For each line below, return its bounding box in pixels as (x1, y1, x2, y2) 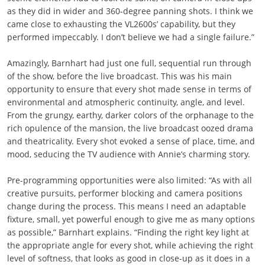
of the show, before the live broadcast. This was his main (7, 70, 232, 82)
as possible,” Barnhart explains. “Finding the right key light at (7, 227, 249, 238)
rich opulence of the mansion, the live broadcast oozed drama (7, 122, 253, 134)
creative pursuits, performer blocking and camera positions (7, 188, 243, 199)
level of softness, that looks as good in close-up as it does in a (7, 253, 250, 264)
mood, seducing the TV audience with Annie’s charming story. (7, 148, 250, 160)
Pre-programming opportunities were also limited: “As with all (7, 174, 252, 186)
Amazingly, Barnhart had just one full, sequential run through (7, 57, 251, 69)
